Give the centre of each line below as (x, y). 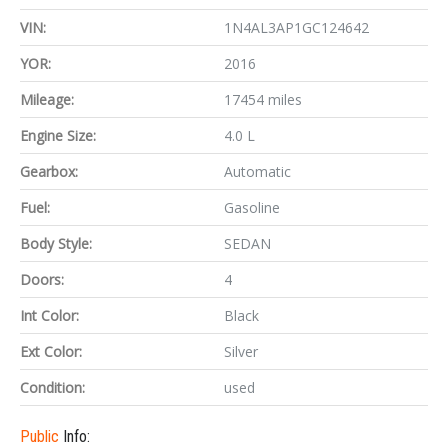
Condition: (52, 387)
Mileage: (47, 99)
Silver (241, 351)
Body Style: (56, 243)
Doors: (42, 279)
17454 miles (263, 99)
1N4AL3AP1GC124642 (296, 27)
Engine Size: (58, 135)
